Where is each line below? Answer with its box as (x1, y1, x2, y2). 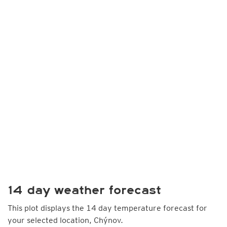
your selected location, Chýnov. (8, 215, 123, 225)
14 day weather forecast (8, 183, 161, 197)
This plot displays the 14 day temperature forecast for (8, 203, 207, 213)
